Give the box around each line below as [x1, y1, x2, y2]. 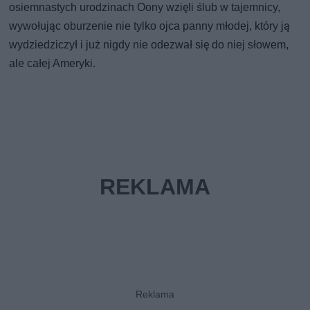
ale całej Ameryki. [9, 56, 96, 70]
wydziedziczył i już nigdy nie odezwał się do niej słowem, [9, 37, 289, 51]
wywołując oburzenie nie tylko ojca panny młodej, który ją [9, 19, 291, 33]
